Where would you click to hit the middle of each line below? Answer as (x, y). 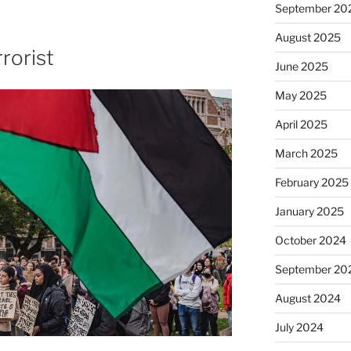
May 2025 (300, 96)
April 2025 (301, 125)
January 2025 (309, 212)
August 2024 (308, 299)
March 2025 (306, 154)
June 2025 (301, 67)
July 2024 (299, 327)
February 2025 (311, 183)
